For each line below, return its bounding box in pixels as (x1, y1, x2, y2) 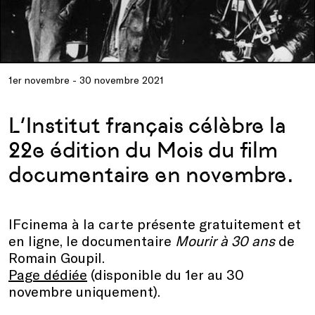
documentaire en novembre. (8, 161, 293, 188)
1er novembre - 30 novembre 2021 (8, 73, 164, 86)
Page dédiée (8, 265, 87, 283)
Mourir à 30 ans (175, 231, 275, 249)
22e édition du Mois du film (8, 136, 278, 163)
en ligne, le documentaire (8, 231, 175, 249)
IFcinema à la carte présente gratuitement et (8, 214, 301, 232)
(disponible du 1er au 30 (87, 265, 244, 283)
